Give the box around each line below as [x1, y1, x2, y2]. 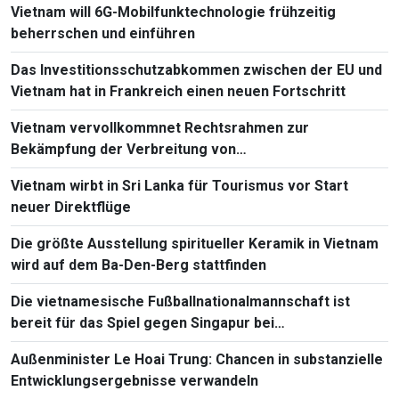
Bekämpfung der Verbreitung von [11, 140, 236, 158]
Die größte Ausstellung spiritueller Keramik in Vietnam [11, 234, 379, 252]
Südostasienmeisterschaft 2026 [11, 335, 227, 353]
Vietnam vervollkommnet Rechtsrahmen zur [11, 118, 309, 136]
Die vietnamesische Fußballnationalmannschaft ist [11, 292, 350, 310]
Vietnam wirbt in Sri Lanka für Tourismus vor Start [11, 176, 348, 194]
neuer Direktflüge [11, 198, 131, 216]
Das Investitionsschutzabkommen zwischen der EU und [11, 61, 382, 78]
